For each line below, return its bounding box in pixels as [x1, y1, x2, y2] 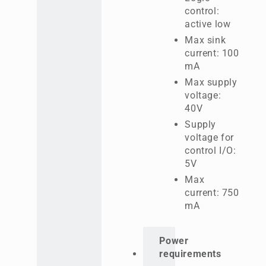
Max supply [185, 77, 237, 88]
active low [185, 18, 231, 30]
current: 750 [185, 187, 239, 198]
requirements [159, 248, 221, 259]
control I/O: [185, 145, 236, 156]
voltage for [185, 132, 234, 143]
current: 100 [185, 47, 239, 59]
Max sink [185, 34, 226, 46]
